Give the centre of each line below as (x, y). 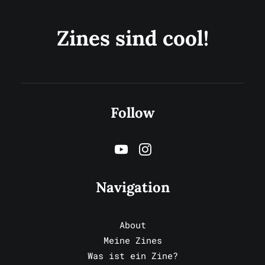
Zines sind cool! (132, 38)
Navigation (132, 187)
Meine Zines (132, 240)
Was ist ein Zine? (132, 256)
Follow (132, 113)
